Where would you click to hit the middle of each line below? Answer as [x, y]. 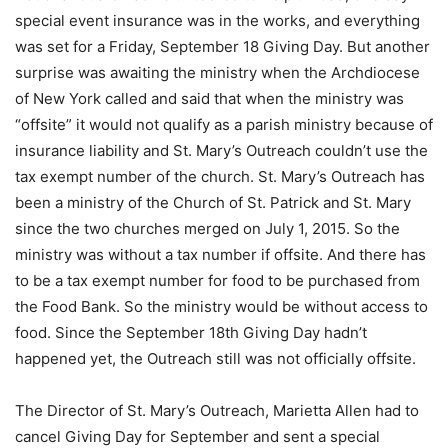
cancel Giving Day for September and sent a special [197, 436]
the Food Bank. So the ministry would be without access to [221, 306]
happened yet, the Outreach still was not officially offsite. [215, 358]
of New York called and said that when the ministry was [209, 98]
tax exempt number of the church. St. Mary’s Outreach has [220, 176]
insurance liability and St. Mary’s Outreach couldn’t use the [221, 150]
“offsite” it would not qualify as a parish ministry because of [224, 124]
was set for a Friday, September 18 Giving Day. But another [222, 46]
